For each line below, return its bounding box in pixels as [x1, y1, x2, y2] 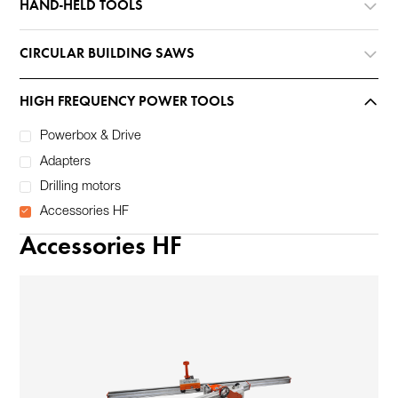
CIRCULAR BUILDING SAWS [20, 46, 195, 61]
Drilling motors [39, 180, 121, 193]
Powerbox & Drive [39, 131, 141, 143]
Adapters [39, 155, 91, 168]
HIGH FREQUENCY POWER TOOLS [20, 95, 235, 110]
